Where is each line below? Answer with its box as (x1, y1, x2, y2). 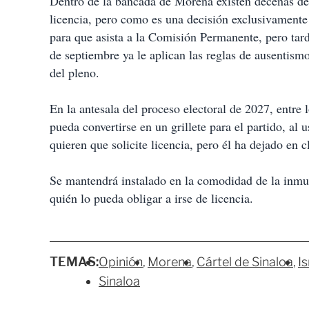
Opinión (99, 255, 143, 269)
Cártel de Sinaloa (197, 255, 293, 269)
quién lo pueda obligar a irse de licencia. (50, 190, 253, 206)
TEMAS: (50, 255, 99, 269)
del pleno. (50, 64, 99, 81)
